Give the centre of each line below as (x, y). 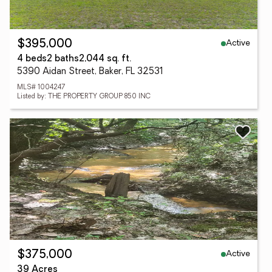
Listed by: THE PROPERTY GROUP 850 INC (84, 97)
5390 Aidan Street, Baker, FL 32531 (90, 72)
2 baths (63, 59)
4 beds (32, 59)
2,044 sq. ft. (105, 59)
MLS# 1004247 (41, 88)
